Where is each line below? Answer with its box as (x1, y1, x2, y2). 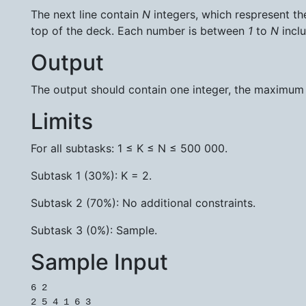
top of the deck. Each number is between (31, 24, 248, 38)
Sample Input (31, 249, 168, 276)
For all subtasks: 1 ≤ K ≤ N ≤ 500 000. (31, 141, 227, 156)
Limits (31, 108, 93, 135)
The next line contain (31, 8, 142, 22)
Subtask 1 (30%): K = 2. (31, 169, 152, 183)
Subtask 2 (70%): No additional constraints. (31, 196, 255, 210)
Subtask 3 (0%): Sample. (31, 223, 157, 238)
